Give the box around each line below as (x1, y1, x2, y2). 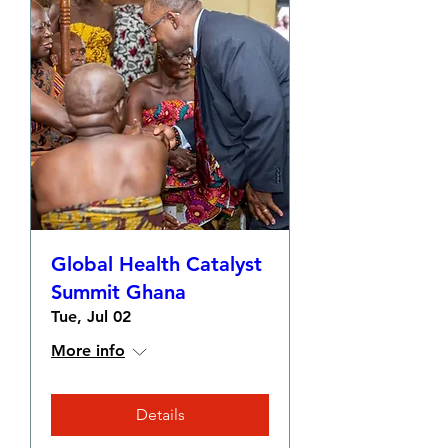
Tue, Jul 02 (51, 307, 131, 326)
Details (135, 405, 185, 424)
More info (51, 341, 125, 360)
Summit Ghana (51, 280, 186, 304)
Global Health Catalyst (51, 252, 262, 276)
